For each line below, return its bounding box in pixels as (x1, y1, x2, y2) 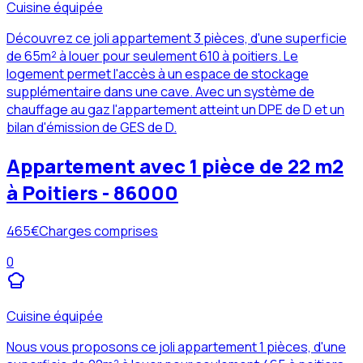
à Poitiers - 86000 (6, 178, 178, 206)
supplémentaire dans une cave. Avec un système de (6, 82, 314, 100)
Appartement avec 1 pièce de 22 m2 (6, 152, 344, 179)
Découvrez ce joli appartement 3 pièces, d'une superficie (6, 28, 347, 47)
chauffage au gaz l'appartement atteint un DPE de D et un (6, 100, 344, 118)
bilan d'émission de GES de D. (6, 117, 177, 136)
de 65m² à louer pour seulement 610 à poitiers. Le (6, 46, 298, 65)
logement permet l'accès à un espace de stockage (6, 64, 309, 83)
